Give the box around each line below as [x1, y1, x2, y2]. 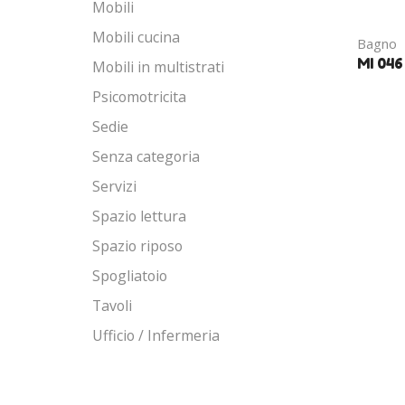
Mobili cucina [92, 27, 180, 48]
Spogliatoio [92, 266, 167, 287]
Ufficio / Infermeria [92, 325, 220, 346]
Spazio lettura [92, 206, 186, 227]
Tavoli [92, 296, 132, 316]
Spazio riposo [92, 236, 183, 257]
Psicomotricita [92, 87, 186, 108]
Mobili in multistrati [92, 57, 224, 78]
